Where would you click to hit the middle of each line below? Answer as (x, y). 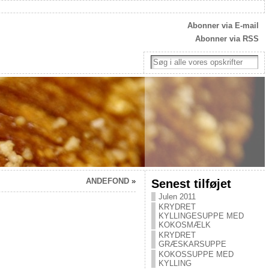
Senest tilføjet (191, 183)
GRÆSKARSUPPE (192, 244)
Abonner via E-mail (223, 26)
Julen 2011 (177, 197)
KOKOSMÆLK (184, 225)
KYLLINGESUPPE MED (201, 216)
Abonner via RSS (227, 39)
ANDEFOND (107, 181)
